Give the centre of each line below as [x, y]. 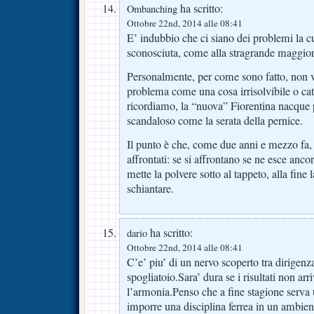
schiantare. [150, 188]
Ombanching [152, 9]
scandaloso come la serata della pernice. [215, 120]
